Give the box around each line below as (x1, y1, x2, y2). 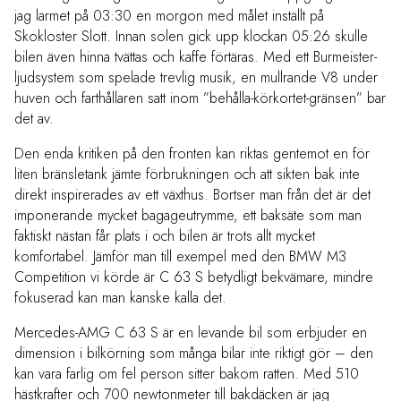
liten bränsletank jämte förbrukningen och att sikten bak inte (14, 164, 360, 185)
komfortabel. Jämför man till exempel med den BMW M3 (14, 246, 346, 268)
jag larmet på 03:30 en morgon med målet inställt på (14, 5, 324, 27)
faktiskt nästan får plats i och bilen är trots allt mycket (14, 226, 315, 247)
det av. (14, 108, 54, 130)
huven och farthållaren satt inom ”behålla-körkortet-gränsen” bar (14, 88, 386, 109)
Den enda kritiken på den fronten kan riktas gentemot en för (14, 143, 370, 165)
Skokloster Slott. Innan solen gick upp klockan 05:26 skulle (14, 26, 368, 47)
